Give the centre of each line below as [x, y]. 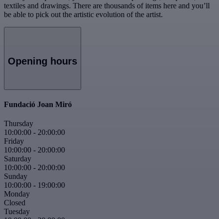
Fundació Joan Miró [38, 104]
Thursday [19, 124]
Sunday [16, 176]
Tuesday [17, 212]
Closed [15, 203]
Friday [14, 141]
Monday [17, 194]
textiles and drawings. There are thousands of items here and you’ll [107, 5]
